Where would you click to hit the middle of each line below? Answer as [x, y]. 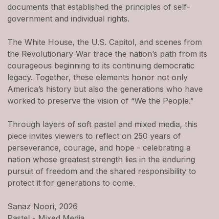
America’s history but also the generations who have [105, 89]
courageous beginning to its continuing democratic [101, 65]
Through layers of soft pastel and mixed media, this [102, 124]
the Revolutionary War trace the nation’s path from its [107, 54]
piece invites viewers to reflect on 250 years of [94, 136]
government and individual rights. [68, 18]
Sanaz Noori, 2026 [43, 206]
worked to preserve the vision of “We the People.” [100, 100]
